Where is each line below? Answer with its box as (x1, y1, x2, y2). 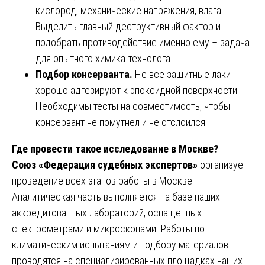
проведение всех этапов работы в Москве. (12, 174, 195, 187)
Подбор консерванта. (35, 67, 132, 80)
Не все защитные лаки (132, 67, 231, 80)
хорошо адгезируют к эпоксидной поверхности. (35, 83, 240, 96)
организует (198, 158, 247, 171)
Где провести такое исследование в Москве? (12, 142, 219, 155)
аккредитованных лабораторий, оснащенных (12, 206, 202, 219)
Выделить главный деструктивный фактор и (35, 20, 221, 33)
